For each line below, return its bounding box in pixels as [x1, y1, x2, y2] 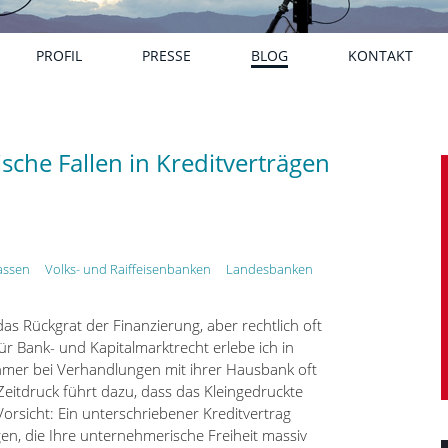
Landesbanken [225, 260, 313, 278]
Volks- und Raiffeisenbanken [44, 260, 211, 278]
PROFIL [36, 46, 82, 65]
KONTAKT [348, 46, 413, 65]
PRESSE [142, 46, 191, 65]
